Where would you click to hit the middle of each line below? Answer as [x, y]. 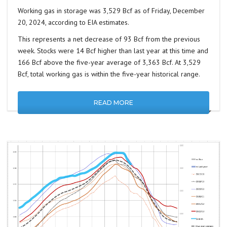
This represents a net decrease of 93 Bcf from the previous [109, 39]
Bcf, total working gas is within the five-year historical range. [109, 74]
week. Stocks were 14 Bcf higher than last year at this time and [113, 50]
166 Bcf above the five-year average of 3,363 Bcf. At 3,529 [109, 62]
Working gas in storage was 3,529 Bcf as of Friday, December [111, 10]
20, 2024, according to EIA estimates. [73, 22]
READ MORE [113, 102]
